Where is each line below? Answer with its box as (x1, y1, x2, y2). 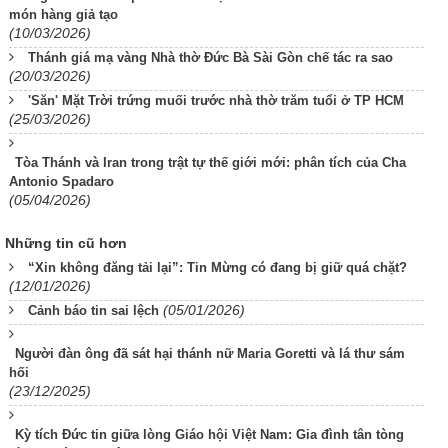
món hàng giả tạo (9, 7, 118, 22)
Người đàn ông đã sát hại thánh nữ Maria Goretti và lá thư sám (15, 346, 405, 361)
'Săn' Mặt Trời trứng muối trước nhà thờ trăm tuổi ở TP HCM (28, 93, 404, 108)
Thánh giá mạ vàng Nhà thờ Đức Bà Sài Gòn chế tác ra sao (28, 50, 393, 65)
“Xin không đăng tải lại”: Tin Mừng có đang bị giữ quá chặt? (28, 260, 407, 275)
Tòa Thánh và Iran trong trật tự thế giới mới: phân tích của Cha (15, 155, 406, 170)
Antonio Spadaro (9, 174, 114, 189)
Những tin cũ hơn (5, 235, 127, 251)
